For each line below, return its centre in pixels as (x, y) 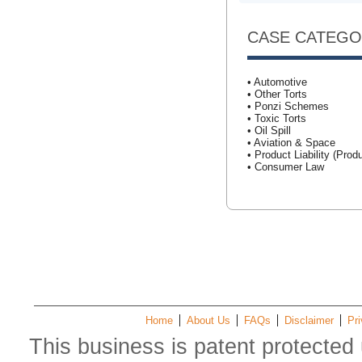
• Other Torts (277, 94)
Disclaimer (309, 320)
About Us (208, 320)
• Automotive (277, 82)
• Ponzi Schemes (288, 106)
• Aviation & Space (291, 143)
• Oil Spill (269, 130)
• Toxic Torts (277, 118)
